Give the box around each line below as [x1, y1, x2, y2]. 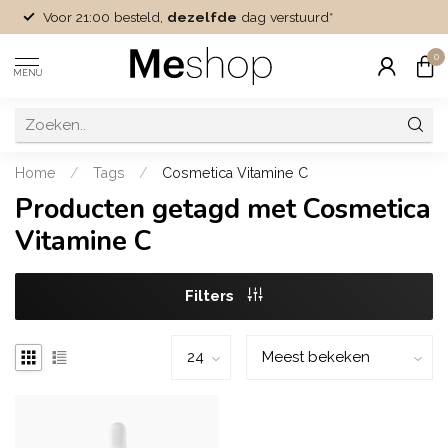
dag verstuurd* [237, 8, 333, 25]
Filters [185, 287, 238, 305]
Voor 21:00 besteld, [43, 8, 167, 25]
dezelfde [167, 8, 237, 25]
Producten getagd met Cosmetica [15, 191, 431, 228]
